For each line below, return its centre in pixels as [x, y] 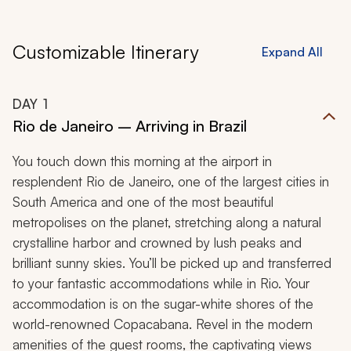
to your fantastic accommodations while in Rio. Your [161, 284]
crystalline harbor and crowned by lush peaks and [157, 243]
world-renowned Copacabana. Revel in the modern [163, 324]
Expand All [292, 52]
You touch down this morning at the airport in [142, 161]
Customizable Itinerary [105, 52]
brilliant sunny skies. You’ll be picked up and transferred [172, 263]
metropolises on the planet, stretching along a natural [167, 223]
